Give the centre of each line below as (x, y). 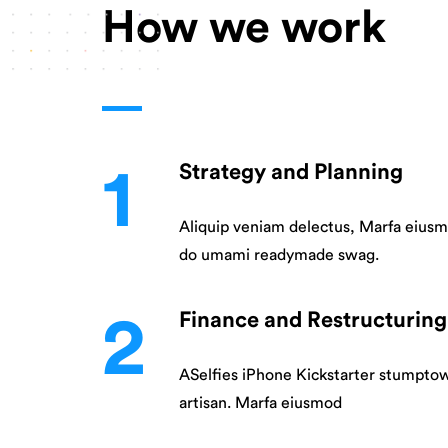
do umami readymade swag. (278, 254)
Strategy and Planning (290, 171)
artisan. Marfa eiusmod (260, 402)
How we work (244, 28)
